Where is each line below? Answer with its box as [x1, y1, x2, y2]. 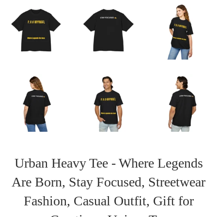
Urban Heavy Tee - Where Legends [14, 155, 203, 171]
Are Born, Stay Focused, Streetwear [12, 174, 205, 190]
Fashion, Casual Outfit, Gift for [23, 193, 194, 209]
